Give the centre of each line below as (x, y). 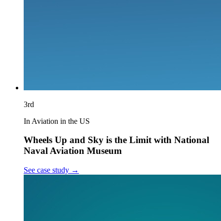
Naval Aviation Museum (73, 151)
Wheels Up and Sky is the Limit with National (116, 140)
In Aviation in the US (57, 121)
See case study (46, 170)
